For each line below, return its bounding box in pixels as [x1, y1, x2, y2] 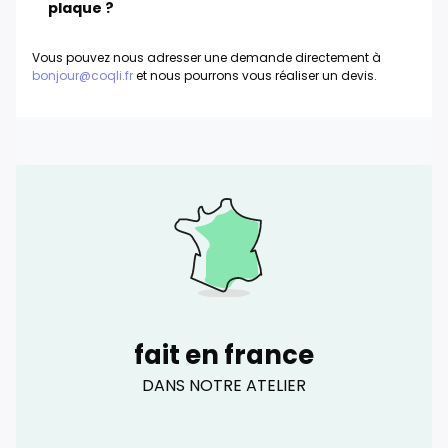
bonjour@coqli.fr [32, 66, 133, 84]
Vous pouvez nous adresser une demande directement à [32, 48, 381, 66]
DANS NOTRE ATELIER [142, 374, 306, 398]
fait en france [134, 336, 314, 373]
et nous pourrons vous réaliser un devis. [133, 66, 377, 84]
